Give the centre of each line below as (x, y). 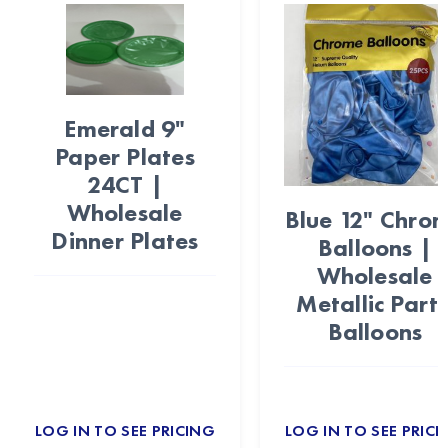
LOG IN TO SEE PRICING (125, 430)
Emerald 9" (125, 128)
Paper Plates (125, 156)
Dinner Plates (125, 240)
